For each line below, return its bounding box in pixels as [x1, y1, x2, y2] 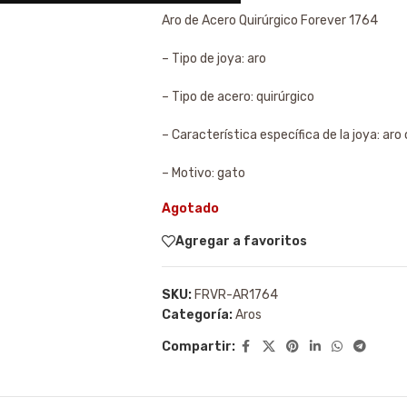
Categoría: [161, 307, 233, 323]
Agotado [161, 201, 219, 216]
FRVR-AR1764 [194, 287, 278, 303]
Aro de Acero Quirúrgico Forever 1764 [161, 13, 378, 28]
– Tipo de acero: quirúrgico [161, 89, 314, 104]
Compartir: [161, 339, 235, 354]
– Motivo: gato [161, 165, 245, 181]
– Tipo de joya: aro [161, 51, 266, 66]
